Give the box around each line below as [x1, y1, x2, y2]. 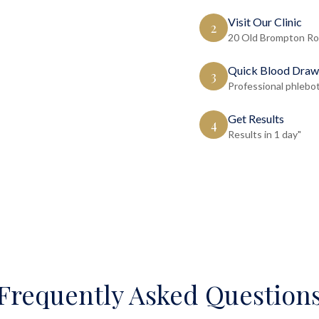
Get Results [228, 112, 284, 125]
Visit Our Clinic [228, 15, 302, 28]
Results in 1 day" [228, 128, 301, 140]
